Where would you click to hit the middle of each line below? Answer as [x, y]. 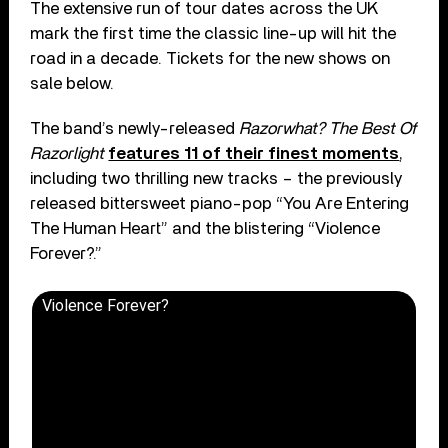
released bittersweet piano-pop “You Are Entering [220, 203]
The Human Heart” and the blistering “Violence [205, 228]
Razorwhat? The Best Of [328, 128]
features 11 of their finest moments [254, 153]
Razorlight [67, 153]
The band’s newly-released [135, 128]
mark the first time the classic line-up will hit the [213, 33]
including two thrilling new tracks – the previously [216, 178]
